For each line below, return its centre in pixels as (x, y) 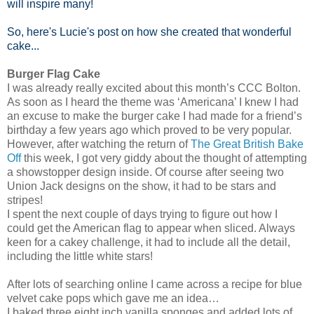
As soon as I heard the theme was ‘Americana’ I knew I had (153, 102)
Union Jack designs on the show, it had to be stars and (142, 186)
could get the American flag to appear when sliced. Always (151, 228)
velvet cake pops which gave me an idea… (113, 299)
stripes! (25, 200)
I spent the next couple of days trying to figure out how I (142, 214)
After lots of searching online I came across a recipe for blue (155, 285)
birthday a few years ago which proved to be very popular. (149, 130)
